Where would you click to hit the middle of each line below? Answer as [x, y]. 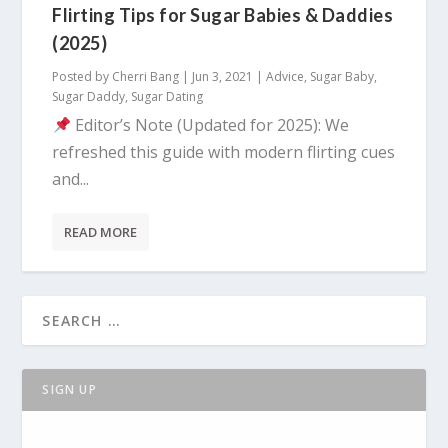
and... [71, 179]
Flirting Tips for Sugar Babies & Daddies [223, 15]
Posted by [82, 77]
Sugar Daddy [89, 97]
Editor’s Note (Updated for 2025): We [209, 125]
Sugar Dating [167, 97]
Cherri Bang [146, 77]
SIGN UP [69, 390]
